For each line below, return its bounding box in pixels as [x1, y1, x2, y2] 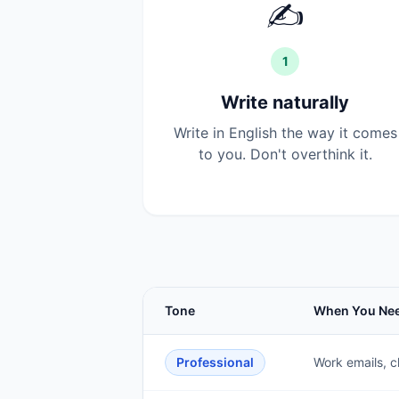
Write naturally [221, 92, 349, 113]
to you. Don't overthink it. [198, 145, 372, 163]
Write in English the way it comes [173, 124, 397, 142]
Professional [176, 354, 254, 370]
